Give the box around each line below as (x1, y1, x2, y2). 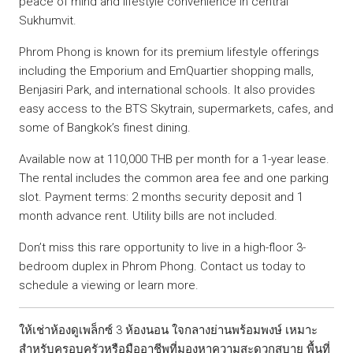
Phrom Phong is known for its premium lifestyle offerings (19, 44, 319, 59)
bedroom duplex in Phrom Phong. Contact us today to (19, 258, 306, 273)
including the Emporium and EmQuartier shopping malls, (19, 63, 314, 78)
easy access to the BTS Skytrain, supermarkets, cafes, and (19, 101, 333, 116)
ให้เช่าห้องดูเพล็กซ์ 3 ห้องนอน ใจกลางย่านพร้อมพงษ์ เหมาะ (19, 322, 318, 337)
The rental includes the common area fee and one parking (19, 170, 329, 185)
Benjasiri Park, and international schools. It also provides (19, 82, 315, 97)
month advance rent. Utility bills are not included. (19, 208, 277, 223)
